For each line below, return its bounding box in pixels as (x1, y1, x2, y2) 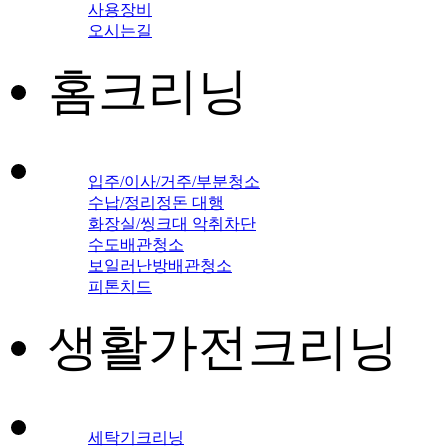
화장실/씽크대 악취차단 (88, 215, 256, 232)
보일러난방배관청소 (88, 257, 232, 274)
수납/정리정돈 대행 (88, 194, 224, 211)
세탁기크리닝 (88, 429, 184, 446)
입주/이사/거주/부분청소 (88, 173, 260, 190)
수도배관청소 (88, 236, 184, 253)
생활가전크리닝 (48, 319, 398, 375)
